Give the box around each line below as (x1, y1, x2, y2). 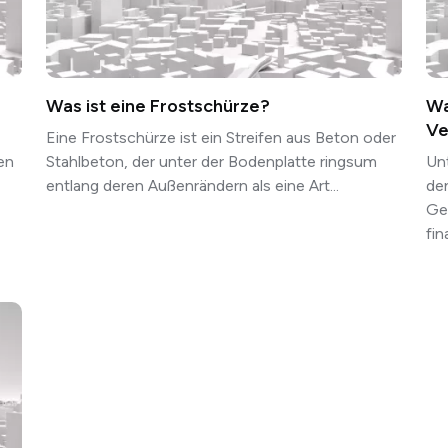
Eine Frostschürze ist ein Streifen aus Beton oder (46, 128, 396, 148)
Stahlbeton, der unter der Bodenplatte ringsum (46, 152, 377, 172)
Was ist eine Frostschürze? (46, 95, 270, 118)
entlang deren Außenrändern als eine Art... (46, 176, 339, 196)
